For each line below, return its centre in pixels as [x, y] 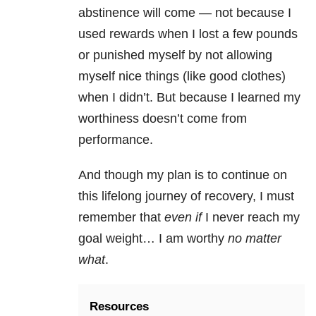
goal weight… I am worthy [153, 238]
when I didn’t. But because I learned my [189, 97]
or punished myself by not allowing [175, 55]
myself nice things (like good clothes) [182, 76]
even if [183, 217]
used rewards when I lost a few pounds [188, 34]
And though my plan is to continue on [183, 175]
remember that [120, 217]
